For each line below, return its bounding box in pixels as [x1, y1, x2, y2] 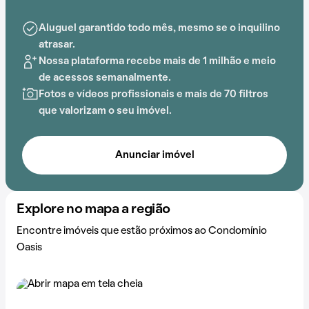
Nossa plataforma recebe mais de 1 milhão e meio [39, 57, 276, 66]
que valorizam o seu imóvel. [39, 106, 172, 116]
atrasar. [39, 40, 75, 50]
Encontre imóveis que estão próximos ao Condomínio [17, 226, 267, 236]
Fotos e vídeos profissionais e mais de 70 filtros [39, 90, 268, 99]
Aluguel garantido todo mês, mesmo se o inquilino [39, 23, 280, 33]
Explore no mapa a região [17, 203, 170, 216]
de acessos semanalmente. [39, 73, 171, 83]
